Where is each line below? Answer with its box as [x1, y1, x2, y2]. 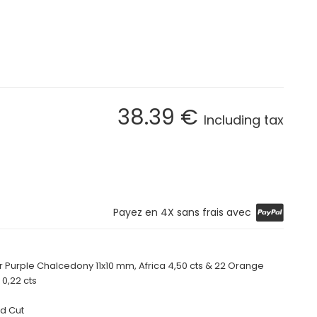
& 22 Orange [203, 258, 264, 272]
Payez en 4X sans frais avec [113, 204, 251, 219]
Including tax [204, 110, 284, 129]
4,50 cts [168, 258, 203, 272]
